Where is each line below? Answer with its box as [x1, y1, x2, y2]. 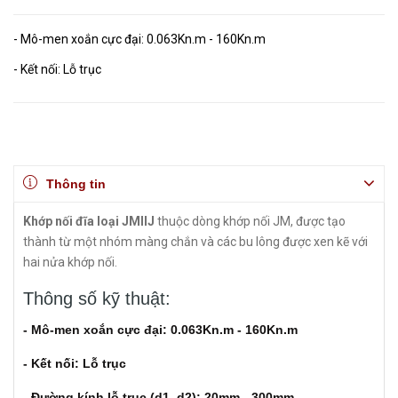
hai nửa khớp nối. [23, 255, 120, 269]
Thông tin [46, 177, 106, 191]
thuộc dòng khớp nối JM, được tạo [157, 214, 346, 228]
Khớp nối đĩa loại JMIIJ [23, 214, 157, 228]
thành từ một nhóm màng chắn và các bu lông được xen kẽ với [23, 235, 368, 249]
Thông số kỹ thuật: [23, 289, 176, 308]
